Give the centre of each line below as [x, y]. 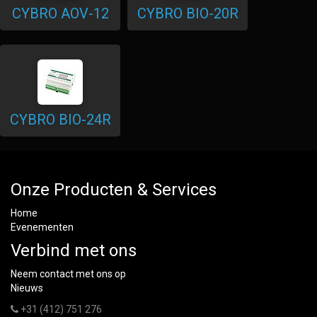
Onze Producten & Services [114, 190]
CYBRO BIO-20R [188, 13]
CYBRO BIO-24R [60, 120]
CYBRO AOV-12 [60, 13]
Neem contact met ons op [68, 274]
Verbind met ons [74, 250]
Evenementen [42, 227]
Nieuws [27, 288]
